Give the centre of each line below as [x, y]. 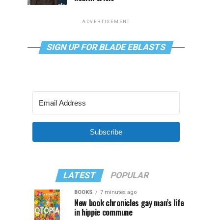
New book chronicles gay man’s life [129, 203]
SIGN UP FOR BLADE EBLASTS [106, 47]
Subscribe [106, 132]
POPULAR [130, 175]
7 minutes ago [118, 192]
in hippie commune [103, 212]
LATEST [80, 175]
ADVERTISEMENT [106, 22]
